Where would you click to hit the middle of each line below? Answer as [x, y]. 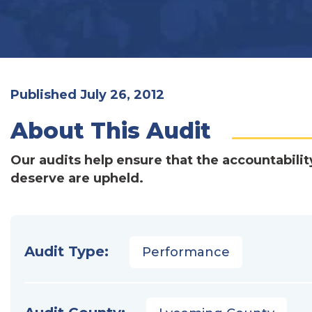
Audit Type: [67, 251]
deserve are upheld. [77, 178]
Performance [186, 252]
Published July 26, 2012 [87, 95]
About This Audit [111, 131]
